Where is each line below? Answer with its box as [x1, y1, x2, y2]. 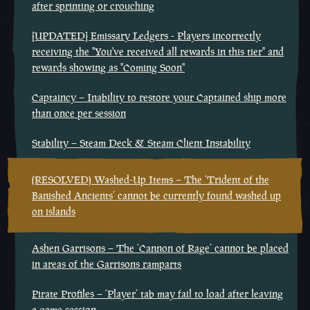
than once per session [32, 107, 126, 120]
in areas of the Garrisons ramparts [32, 257, 181, 271]
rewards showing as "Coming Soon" [32, 61, 185, 74]
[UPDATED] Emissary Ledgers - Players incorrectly [32, 29, 261, 42]
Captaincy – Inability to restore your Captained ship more [32, 91, 286, 104]
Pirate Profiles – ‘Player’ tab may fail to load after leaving [32, 287, 283, 300]
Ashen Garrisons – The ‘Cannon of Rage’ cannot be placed [32, 241, 289, 255]
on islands [32, 205, 75, 218]
